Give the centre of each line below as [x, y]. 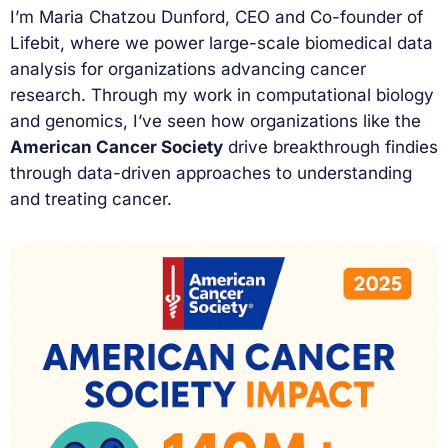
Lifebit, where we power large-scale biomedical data [221, 43]
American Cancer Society [116, 147]
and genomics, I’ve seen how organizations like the [215, 121]
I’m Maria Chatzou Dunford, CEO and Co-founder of [216, 17]
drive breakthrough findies [330, 147]
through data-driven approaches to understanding [211, 173]
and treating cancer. [91, 199]
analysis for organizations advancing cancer [188, 69]
